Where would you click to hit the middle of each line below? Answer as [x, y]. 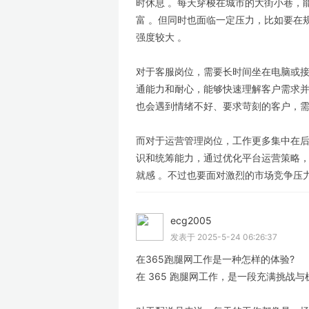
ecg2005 [192, 220]
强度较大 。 [161, 37]
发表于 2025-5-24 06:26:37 [224, 237]
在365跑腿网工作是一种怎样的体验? [215, 259]
